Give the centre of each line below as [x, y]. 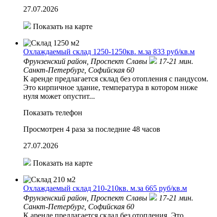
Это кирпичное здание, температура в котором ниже [110, 87]
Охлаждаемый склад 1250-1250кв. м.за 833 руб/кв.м [109, 51]
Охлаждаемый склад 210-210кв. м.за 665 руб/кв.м [105, 188]
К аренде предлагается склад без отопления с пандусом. [116, 78]
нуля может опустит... [59, 96]
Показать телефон [53, 112]
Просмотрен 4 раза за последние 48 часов [92, 129]
